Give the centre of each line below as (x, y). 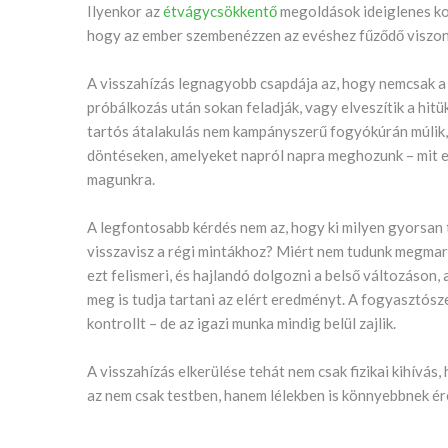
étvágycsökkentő (220, 11)
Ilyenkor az (125, 11)
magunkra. (121, 179)
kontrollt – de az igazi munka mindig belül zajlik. (242, 323)
